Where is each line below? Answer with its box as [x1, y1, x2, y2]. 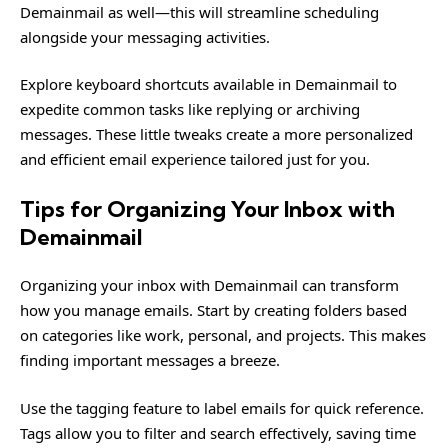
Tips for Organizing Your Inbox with [20, 194, 395, 223]
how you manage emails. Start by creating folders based [20, 300, 407, 320]
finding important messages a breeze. [20, 350, 280, 370]
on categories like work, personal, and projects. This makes [20, 325, 426, 345]
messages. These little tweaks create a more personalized [20, 124, 413, 144]
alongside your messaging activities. [20, 26, 270, 47]
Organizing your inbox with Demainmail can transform [20, 275, 399, 295]
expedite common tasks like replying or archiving [20, 99, 360, 119]
